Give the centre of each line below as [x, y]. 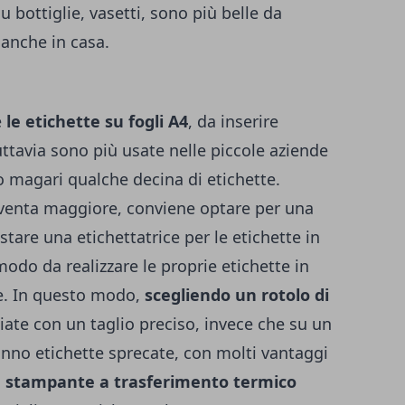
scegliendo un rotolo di [237, 295]
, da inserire [233, 121]
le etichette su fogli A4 [97, 121]
